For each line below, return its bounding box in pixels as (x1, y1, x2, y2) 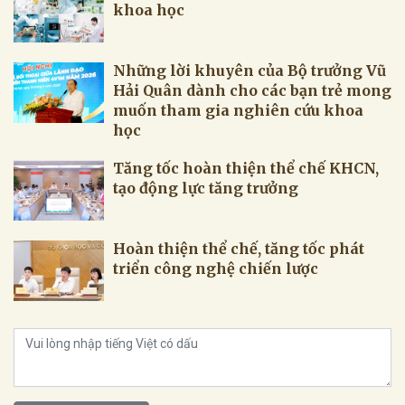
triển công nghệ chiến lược (113, 259, 318, 278)
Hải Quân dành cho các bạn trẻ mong (113, 80, 391, 99)
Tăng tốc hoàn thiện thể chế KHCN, (113, 158, 379, 177)
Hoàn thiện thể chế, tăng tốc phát (113, 239, 364, 258)
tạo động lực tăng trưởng (113, 178, 298, 197)
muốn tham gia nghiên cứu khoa (113, 100, 363, 119)
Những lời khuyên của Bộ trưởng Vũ (113, 61, 386, 80)
